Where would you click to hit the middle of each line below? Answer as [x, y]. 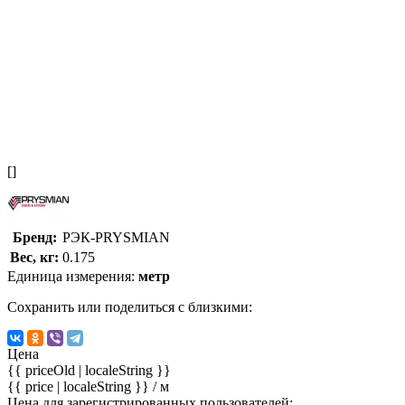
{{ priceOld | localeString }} [89, 370]
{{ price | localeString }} [80, 386]
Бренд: [34, 237]
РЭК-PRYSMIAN [116, 237]
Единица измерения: [73, 276]
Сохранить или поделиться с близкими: [130, 306]
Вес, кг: [34, 257]
